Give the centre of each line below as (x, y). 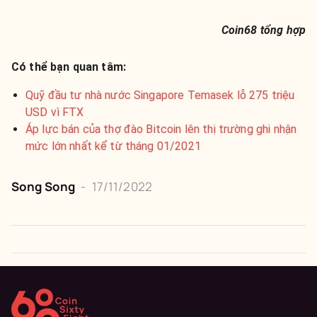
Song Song (44, 186)
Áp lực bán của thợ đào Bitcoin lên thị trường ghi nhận (161, 129)
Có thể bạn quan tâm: (69, 67)
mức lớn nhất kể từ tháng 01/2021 (113, 146)
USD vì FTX (55, 112)
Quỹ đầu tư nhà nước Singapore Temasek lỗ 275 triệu (160, 95)
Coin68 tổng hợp (263, 30)
